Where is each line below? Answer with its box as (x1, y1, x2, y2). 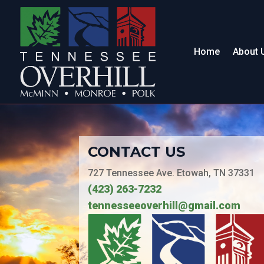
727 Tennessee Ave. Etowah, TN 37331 (88, 167, 255, 179)
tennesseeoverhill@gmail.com (88, 199, 241, 212)
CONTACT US (88, 143, 186, 160)
